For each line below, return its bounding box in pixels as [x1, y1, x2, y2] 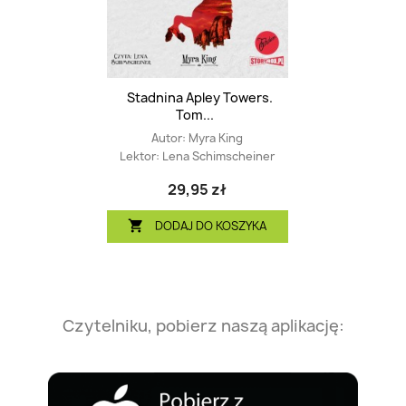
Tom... [176, 106, 214, 124]
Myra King [188, 130, 243, 147]
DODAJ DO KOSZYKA [155, 217, 267, 234]
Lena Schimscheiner [162, 149, 275, 165]
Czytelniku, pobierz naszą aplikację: [62, 314, 344, 338]
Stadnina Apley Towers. [126, 89, 273, 107]
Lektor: [120, 149, 162, 165]
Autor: [151, 130, 188, 147]
